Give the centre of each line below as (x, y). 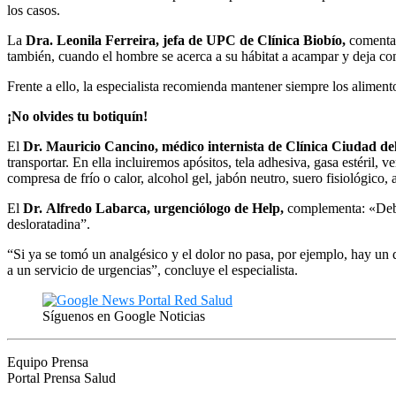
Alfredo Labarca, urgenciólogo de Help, (167, 208)
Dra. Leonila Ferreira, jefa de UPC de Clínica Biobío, (187, 40)
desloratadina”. (49, 224)
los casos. (34, 10)
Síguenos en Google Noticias (124, 316)
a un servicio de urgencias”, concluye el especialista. (152, 270)
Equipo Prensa (48, 362)
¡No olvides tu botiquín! (77, 116)
